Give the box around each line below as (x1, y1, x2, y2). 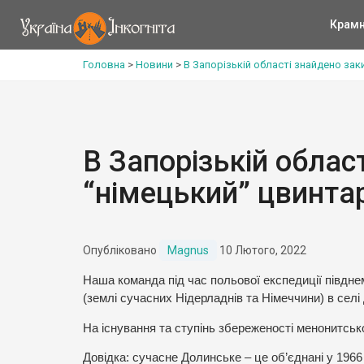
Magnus (167, 244, 209, 257)
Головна (83, 58, 125, 71)
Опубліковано (83, 244, 159, 257)
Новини (136, 58, 173, 71)
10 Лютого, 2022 (217, 244, 306, 257)
